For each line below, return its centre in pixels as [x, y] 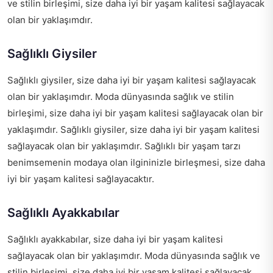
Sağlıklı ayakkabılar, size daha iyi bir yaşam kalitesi [115, 239]
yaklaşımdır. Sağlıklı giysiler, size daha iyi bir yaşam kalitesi [133, 130]
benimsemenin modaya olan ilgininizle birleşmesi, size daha [136, 163]
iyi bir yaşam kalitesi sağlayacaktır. [81, 179]
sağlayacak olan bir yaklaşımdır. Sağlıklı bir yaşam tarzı [124, 146]
